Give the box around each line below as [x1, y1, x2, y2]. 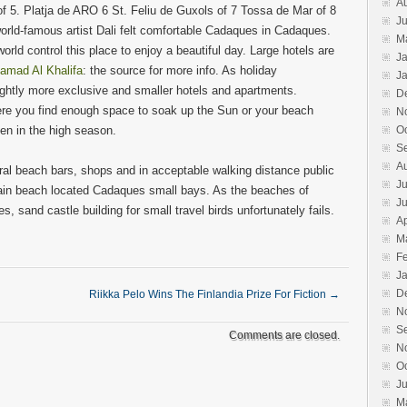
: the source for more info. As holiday [83, 64, 277, 77]
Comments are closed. [229, 329, 340, 342]
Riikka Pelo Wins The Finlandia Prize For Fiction [89, 288, 329, 301]
